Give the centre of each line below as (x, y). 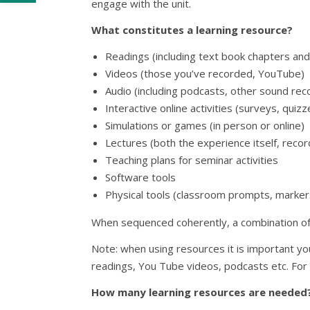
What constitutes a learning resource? (192, 30)
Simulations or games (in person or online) (205, 125)
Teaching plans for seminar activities (192, 160)
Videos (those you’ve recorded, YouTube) (205, 73)
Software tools (140, 177)
